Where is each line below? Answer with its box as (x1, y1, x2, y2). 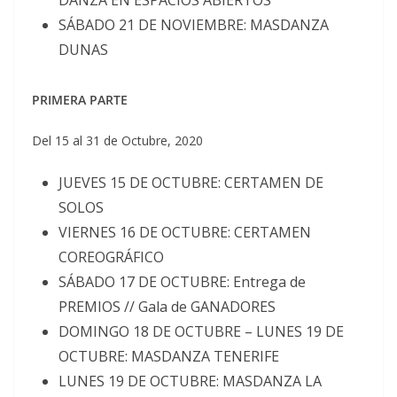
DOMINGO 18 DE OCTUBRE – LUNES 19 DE (58, 322, 344, 341)
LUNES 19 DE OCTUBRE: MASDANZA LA (58, 371, 322, 391)
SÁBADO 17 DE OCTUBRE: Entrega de (58, 272, 306, 292)
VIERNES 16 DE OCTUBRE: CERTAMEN (58, 222, 311, 242)
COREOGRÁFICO (58, 247, 164, 267)
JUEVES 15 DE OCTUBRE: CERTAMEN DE (58, 173, 323, 192)
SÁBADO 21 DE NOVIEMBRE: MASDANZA (58, 15, 329, 35)
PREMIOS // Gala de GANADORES (58, 297, 276, 316)
